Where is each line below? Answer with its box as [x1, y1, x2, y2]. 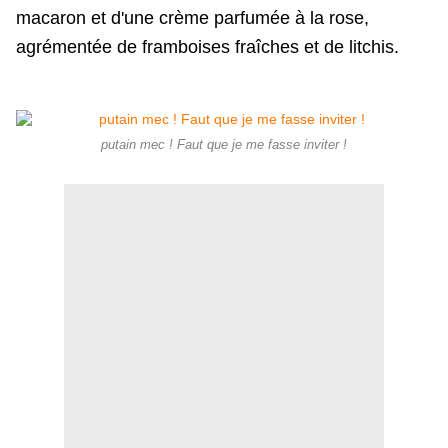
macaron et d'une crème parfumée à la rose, [16, 8, 369, 29]
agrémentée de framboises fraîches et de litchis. [16, 37, 399, 58]
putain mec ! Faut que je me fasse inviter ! [101, 138, 347, 153]
